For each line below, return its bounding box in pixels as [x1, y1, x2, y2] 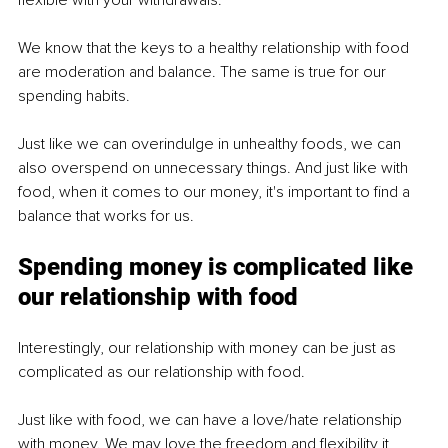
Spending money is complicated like [18, 252, 419, 281]
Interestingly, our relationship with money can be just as [18, 337, 400, 358]
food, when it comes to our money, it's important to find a [18, 181, 414, 202]
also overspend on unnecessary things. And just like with [18, 157, 412, 178]
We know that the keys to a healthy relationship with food [18, 37, 413, 58]
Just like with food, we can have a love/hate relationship [18, 409, 406, 430]
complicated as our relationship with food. [18, 361, 305, 382]
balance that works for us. [18, 205, 194, 226]
